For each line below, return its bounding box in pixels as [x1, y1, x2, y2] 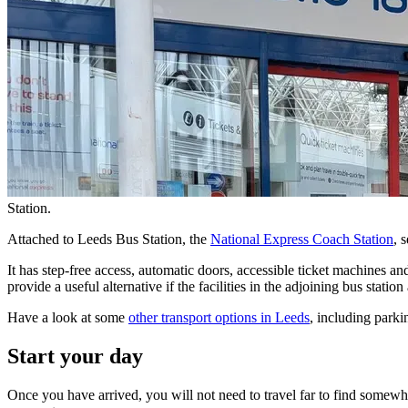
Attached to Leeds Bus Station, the [7, 231, 210, 247]
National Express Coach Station [210, 231, 393, 247]
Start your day [7, 343, 143, 368]
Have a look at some [7, 310, 128, 325]
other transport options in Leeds [128, 310, 310, 325]
